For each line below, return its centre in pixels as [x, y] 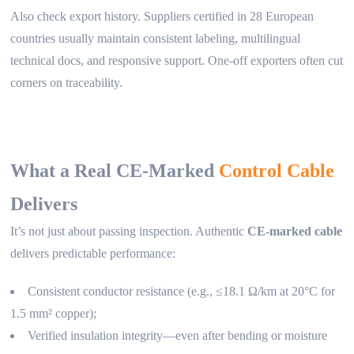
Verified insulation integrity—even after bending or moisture [178, 335]
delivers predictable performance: [93, 253]
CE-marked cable [295, 231]
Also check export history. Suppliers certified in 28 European [162, 16]
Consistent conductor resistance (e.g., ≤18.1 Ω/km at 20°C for [182, 291]
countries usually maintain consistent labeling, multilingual [156, 38]
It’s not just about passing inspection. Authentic [129, 231]
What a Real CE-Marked [115, 170]
